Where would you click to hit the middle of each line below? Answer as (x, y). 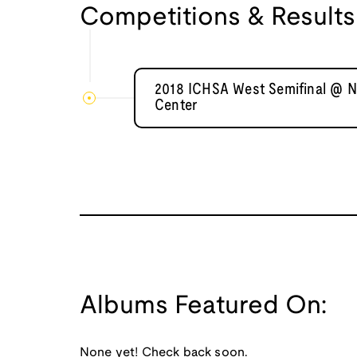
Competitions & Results (218, 18)
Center (176, 106)
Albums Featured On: (203, 307)
